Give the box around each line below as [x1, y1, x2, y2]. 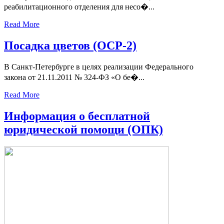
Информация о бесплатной [4, 109, 150, 123]
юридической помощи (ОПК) [4, 123, 163, 136]
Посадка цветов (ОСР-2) [4, 39, 136, 52]
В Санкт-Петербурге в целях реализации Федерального [4, 62, 193, 71]
